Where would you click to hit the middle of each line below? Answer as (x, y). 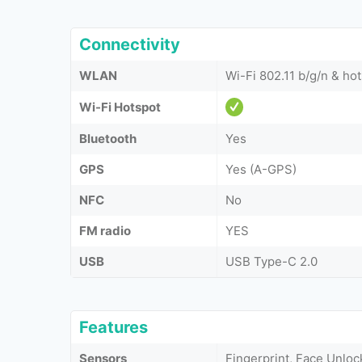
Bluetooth (108, 139)
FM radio (105, 231)
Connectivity (130, 44)
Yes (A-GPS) (261, 169)
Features (114, 327)
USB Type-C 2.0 (271, 261)
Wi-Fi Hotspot (120, 107)
